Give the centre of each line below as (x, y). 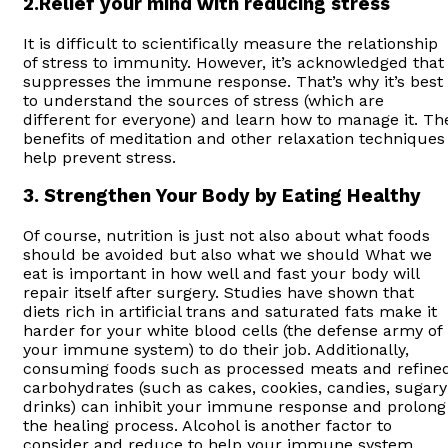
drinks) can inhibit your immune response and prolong (234, 407)
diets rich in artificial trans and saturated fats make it (230, 312)
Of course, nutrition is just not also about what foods (226, 236)
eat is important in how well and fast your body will (221, 274)
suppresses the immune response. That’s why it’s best (233, 81)
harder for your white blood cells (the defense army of (232, 331)
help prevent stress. (99, 157)
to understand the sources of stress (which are (203, 100)
